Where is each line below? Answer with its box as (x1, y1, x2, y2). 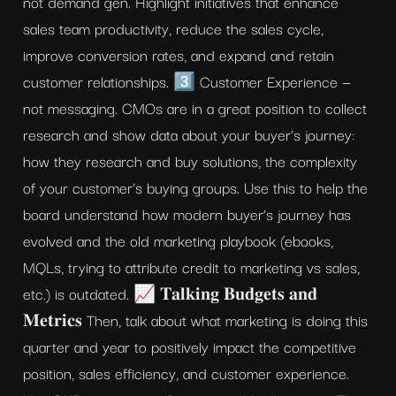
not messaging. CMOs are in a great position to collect (23, 95, 367, 119)
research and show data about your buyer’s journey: (23, 122, 355, 146)
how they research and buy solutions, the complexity (23, 148, 357, 172)
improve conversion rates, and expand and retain (23, 42, 334, 66)
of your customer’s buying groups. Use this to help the (23, 175, 368, 199)
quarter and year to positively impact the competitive (23, 334, 356, 358)
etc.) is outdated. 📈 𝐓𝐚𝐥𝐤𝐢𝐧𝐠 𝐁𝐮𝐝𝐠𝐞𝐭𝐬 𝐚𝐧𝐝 (23, 281, 317, 305)
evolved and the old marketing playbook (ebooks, (23, 228, 333, 252)
